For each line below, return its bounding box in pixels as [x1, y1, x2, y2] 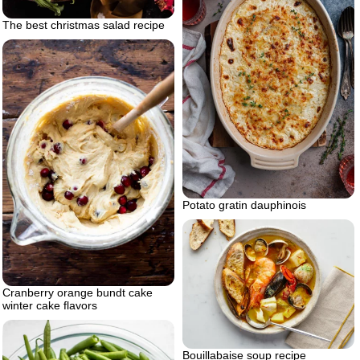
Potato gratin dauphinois [182, 198, 306, 212]
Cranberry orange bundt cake [2, 285, 153, 299]
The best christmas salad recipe [2, 18, 165, 32]
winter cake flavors [2, 298, 97, 312]
